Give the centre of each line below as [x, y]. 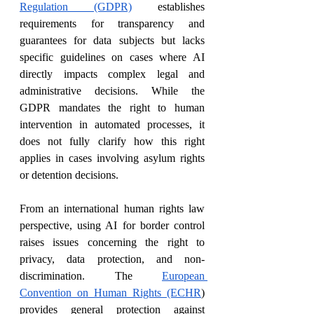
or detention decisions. [69, 175]
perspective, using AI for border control [112, 226]
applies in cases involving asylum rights [112, 158]
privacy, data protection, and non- [112, 259]
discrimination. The [91, 276]
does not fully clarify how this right [112, 142]
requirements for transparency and [112, 24]
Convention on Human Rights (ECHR [110, 293]
